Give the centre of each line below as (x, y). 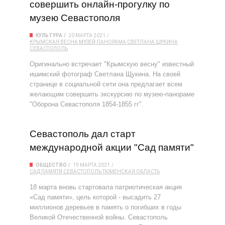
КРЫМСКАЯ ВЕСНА (54, 42)
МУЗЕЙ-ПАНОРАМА (102, 42)
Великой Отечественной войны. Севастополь (99, 217)
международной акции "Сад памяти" (112, 147)
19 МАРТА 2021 (91, 165)
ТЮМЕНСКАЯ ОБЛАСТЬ (131, 172)
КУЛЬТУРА (49, 35)
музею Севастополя (75, 18)
